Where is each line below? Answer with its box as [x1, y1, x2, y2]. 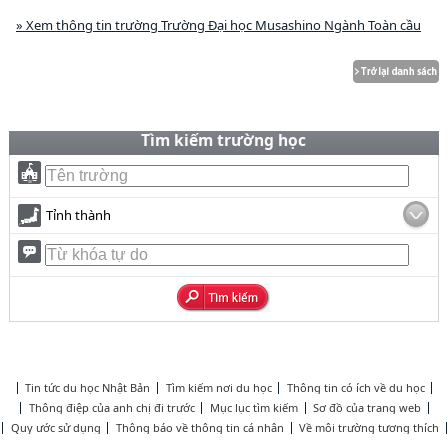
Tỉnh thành [45, 206, 111, 224]
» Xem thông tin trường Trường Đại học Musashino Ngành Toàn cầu [15, 16, 421, 34]
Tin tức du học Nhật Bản [25, 380, 151, 395]
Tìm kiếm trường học [141, 129, 307, 151]
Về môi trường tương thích [299, 420, 440, 435]
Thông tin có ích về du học [286, 380, 425, 395]
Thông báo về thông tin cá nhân [116, 420, 285, 435]
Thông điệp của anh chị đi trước [28, 400, 195, 415]
